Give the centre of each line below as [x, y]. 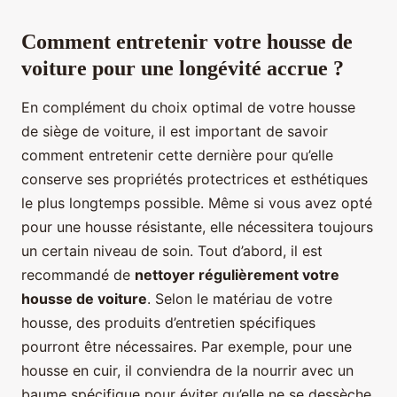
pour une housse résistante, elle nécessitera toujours [197, 226]
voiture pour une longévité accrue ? [183, 68]
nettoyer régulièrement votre [237, 274]
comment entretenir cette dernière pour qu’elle [177, 155]
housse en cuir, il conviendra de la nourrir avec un [187, 370]
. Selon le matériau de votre [240, 298]
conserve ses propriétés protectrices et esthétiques [195, 179]
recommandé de [78, 274]
